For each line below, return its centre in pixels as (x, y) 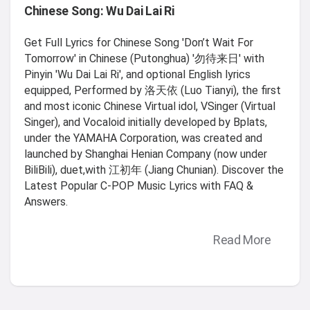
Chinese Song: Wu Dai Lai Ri (99, 11)
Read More (242, 240)
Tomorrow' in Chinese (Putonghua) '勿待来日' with (144, 59)
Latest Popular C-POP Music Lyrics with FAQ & (139, 186)
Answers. (46, 202)
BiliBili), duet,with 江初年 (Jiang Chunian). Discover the (154, 170)
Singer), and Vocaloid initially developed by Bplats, (146, 122)
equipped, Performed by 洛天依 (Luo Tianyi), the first (153, 91)
